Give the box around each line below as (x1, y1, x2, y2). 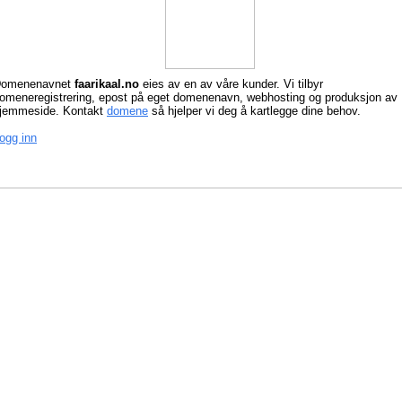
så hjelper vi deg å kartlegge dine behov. (148, 104, 361, 118)
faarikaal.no (74, 77, 143, 91)
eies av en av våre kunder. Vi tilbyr (143, 77, 323, 91)
